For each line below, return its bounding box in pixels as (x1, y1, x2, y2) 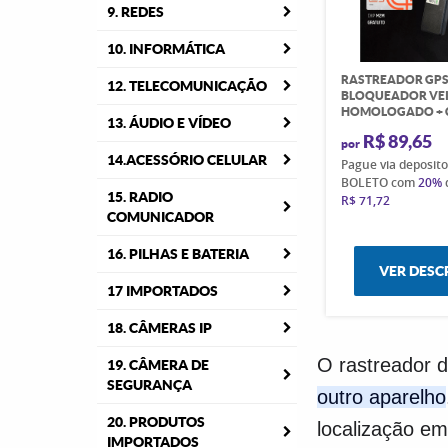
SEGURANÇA (107, 377, 192, 393)
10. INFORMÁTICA (107, 41, 225, 57)
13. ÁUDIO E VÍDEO (107, 115, 231, 131)
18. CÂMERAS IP (107, 320, 212, 336)
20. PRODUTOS (107, 414, 205, 430)
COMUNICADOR (107, 209, 214, 225)
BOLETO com (341, 173, 419, 191)
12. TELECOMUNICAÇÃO (107, 78, 267, 94)
